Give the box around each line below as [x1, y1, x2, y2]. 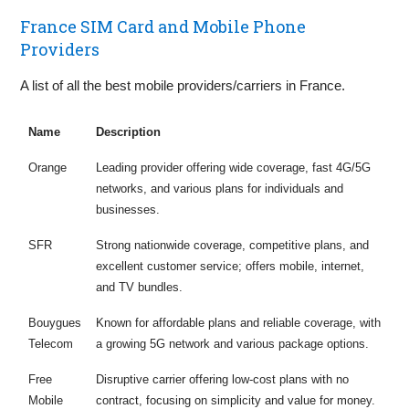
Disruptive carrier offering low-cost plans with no [95, 372, 349, 386]
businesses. [95, 202, 160, 216]
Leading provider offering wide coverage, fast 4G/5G [95, 160, 371, 174]
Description [95, 124, 161, 139]
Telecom [27, 336, 73, 351]
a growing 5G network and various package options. [95, 336, 369, 351]
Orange [27, 160, 67, 174]
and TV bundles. [95, 279, 183, 294]
